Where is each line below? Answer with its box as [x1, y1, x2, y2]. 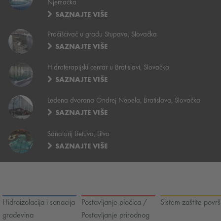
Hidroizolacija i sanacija [2, 198, 75, 207]
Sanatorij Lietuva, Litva [47, 130, 110, 138]
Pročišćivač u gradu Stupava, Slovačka [47, 31, 157, 38]
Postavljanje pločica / [81, 198, 147, 207]
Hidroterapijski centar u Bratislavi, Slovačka [47, 64, 170, 72]
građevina [2, 211, 34, 220]
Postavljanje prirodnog [81, 211, 149, 220]
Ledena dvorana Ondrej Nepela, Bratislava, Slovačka [47, 97, 201, 105]
